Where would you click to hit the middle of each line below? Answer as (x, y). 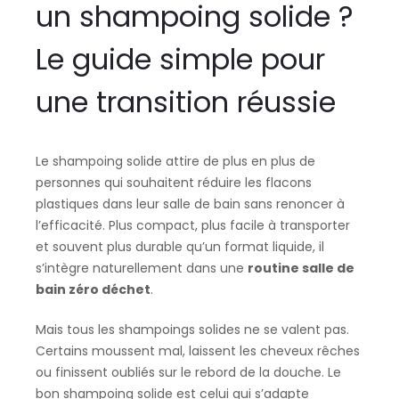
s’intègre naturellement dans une (141, 268)
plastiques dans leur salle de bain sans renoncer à (190, 204)
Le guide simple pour (180, 59)
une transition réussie (185, 102)
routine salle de (301, 268)
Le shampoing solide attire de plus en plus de (175, 161)
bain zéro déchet (93, 289)
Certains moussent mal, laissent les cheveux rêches (197, 351)
